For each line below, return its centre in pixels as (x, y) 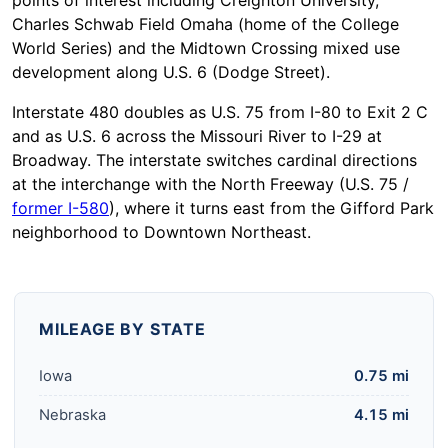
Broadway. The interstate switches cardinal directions (214, 160)
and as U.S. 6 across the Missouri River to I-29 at (197, 136)
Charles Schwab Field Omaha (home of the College (205, 24)
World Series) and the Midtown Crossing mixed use (206, 48)
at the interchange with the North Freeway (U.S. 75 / (210, 184)
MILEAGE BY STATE (122, 329)
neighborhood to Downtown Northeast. (161, 232)
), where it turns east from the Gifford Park (271, 208)
